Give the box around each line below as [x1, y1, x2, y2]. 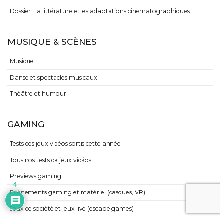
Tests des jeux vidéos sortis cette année [10, 140, 121, 148]
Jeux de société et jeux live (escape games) [10, 205, 134, 213]
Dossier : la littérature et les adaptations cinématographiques [10, 7, 190, 15]
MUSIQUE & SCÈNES [7, 36, 97, 47]
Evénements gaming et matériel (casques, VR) [10, 189, 145, 196]
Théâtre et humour [10, 90, 66, 98]
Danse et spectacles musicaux [10, 74, 97, 82]
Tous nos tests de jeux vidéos [10, 156, 91, 164]
